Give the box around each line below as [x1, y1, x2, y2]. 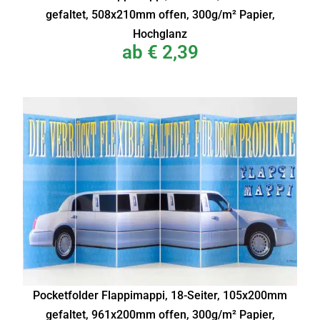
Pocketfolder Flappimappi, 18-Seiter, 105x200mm [33, 288, 287, 302]
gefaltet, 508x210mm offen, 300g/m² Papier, [45, 8, 275, 22]
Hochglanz [133, 27, 187, 41]
